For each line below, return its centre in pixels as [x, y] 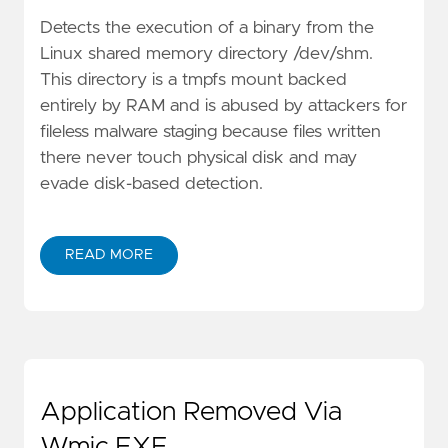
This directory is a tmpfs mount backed [193, 80]
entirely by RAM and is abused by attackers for [223, 106]
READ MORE [109, 254]
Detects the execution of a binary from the [207, 28]
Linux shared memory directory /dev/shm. [206, 54]
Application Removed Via [191, 411]
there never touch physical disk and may [198, 158]
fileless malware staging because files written [210, 132]
